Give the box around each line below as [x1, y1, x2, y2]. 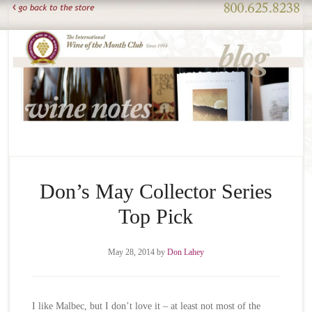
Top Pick [118, 205, 194, 228]
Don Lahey [166, 247, 204, 258]
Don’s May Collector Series [39, 180, 272, 203]
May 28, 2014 [107, 247, 155, 258]
